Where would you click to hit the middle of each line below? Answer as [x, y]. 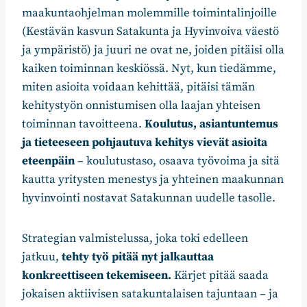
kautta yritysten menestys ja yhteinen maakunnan [153, 180]
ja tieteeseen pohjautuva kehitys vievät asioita [145, 143]
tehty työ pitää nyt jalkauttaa [138, 257]
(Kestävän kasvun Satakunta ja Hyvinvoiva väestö [150, 32]
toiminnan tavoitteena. [83, 124]
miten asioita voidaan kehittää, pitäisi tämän [138, 87]
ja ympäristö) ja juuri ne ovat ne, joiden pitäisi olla [153, 50]
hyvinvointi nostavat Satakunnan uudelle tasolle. [149, 198]
